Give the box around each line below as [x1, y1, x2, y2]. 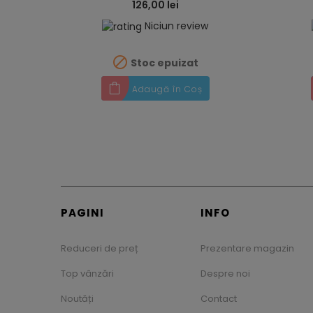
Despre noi [201, 267, 250, 281]
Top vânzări [61, 267, 114, 281]
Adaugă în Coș [131, 83, 203, 96]
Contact [201, 292, 237, 306]
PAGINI [61, 205, 104, 221]
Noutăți [61, 292, 94, 306]
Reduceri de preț [61, 242, 138, 256]
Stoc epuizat [129, 56, 198, 71]
